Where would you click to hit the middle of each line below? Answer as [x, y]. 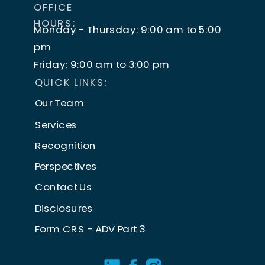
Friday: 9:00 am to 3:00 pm [102, 64]
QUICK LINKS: [71, 83]
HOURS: [55, 23]
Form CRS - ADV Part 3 [90, 229]
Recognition [65, 145]
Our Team [59, 103]
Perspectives [66, 166]
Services [56, 125]
